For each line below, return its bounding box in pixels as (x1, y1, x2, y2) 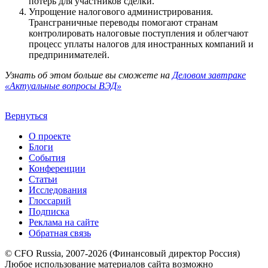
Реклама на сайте (29, 217, 99, 227)
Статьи (29, 173, 57, 184)
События (29, 152, 65, 163)
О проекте (29, 130, 71, 141)
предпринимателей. (29, 49, 109, 60)
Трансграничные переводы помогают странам (29, 17, 218, 28)
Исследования (29, 184, 87, 195)
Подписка (29, 206, 69, 217)
